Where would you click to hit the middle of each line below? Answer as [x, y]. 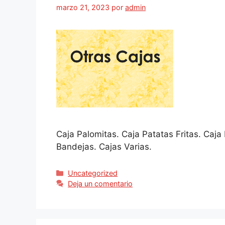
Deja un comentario [100, 183]
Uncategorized [93, 173]
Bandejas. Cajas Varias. [104, 146]
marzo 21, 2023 [83, 7]
